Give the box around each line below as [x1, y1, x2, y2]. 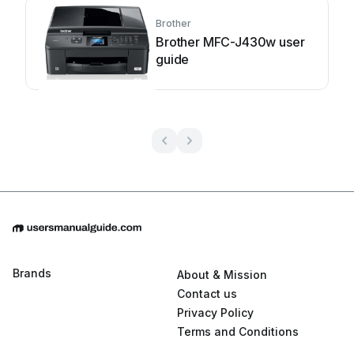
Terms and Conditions [177, 325, 299, 339]
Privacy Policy [177, 306, 254, 320]
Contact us [177, 287, 237, 301]
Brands [13, 266, 51, 281]
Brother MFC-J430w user [156, 34, 306, 51]
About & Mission [177, 268, 267, 282]
